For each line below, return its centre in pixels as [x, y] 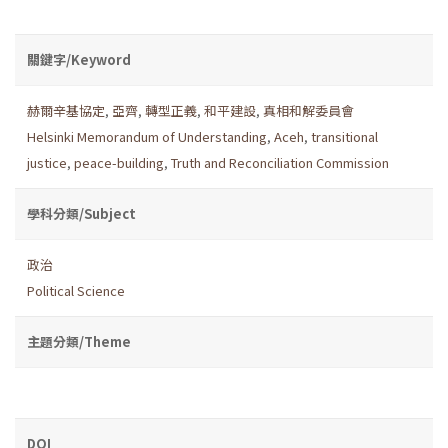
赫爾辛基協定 [66, 110]
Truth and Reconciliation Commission [280, 162]
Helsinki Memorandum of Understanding [147, 136]
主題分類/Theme [79, 341]
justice [47, 162]
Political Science [76, 290]
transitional [344, 136]
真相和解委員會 [308, 110]
